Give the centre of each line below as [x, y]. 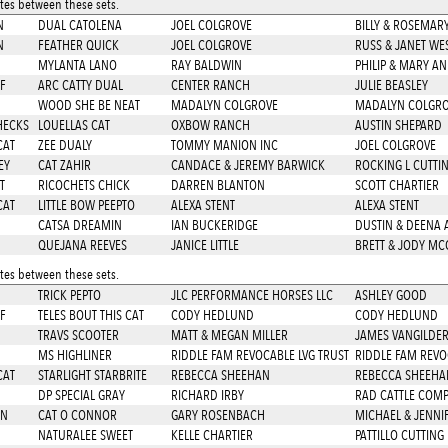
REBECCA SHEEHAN [220, 375]
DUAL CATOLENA [79, 25]
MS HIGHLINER [74, 355]
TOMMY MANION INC [224, 145]
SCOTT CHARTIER [396, 185]
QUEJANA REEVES [82, 245]
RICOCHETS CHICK [83, 185]
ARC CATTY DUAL [80, 85]
